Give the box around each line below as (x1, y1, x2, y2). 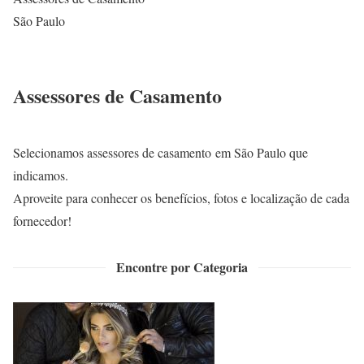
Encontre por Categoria (116, 257, 248, 276)
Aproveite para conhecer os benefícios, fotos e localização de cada (13, 188, 349, 206)
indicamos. (13, 166, 68, 184)
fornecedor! (13, 211, 71, 229)
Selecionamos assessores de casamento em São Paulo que (13, 143, 308, 161)
